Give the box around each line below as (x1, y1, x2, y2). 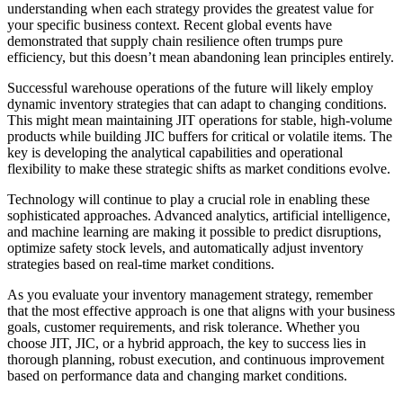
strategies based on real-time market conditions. (7, 255, 274, 272)
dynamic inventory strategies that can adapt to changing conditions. (7, 95, 387, 112)
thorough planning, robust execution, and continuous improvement (7, 351, 384, 367)
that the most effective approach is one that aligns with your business (7, 302, 395, 318)
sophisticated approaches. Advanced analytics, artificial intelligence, (7, 207, 390, 223)
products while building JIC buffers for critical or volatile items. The (7, 128, 392, 144)
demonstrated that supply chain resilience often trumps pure (7, 32, 343, 49)
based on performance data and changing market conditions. (7, 367, 347, 383)
